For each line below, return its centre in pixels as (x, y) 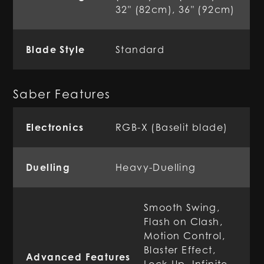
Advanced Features (78, 257)
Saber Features (62, 94)
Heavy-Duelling (156, 167)
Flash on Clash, (183, 222)
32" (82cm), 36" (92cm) (175, 9)
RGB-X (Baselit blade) (172, 127)
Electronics (55, 127)
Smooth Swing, (182, 207)
